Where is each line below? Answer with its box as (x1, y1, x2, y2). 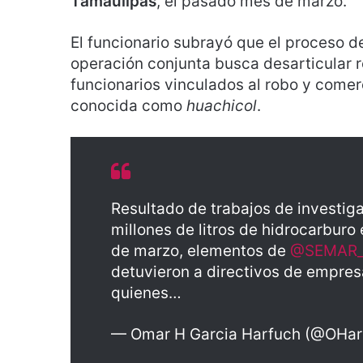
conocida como (70, 96, 186, 115)
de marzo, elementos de (111, 241, 290, 260)
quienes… (111, 283, 181, 302)
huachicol (186, 96, 257, 115)
